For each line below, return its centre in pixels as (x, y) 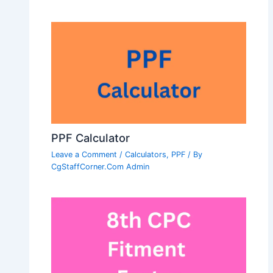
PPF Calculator (91, 138)
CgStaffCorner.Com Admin (101, 167)
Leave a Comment (84, 155)
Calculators (146, 155)
